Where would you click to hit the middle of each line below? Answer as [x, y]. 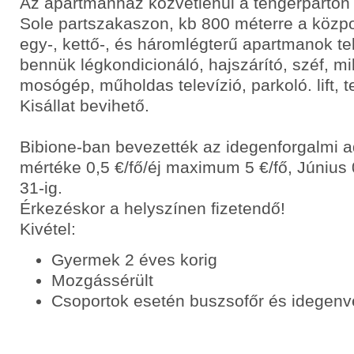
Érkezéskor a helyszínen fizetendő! [153, 208]
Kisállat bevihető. [85, 105]
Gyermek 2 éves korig [134, 260]
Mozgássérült [102, 280]
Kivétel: [48, 229]
